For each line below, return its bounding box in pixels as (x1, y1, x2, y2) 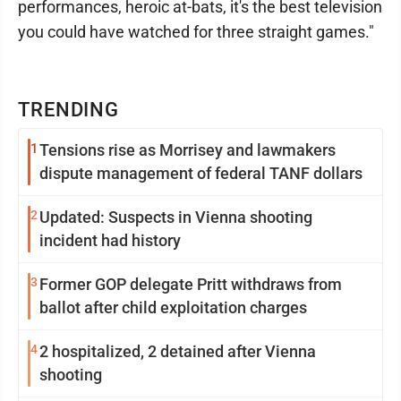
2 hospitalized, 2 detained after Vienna (39, 342, 316, 362)
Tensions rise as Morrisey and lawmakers (39, 141, 336, 160)
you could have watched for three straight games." (18, 22, 374, 42)
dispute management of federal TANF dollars (39, 164, 363, 183)
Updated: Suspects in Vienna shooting (39, 208, 312, 227)
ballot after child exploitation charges (39, 298, 307, 318)
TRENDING (18, 98, 120, 122)
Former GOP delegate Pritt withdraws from (39, 275, 342, 294)
